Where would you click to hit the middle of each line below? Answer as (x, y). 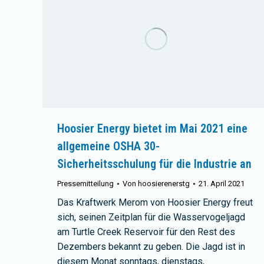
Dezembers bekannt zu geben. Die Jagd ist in (151, 246)
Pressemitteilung (85, 183)
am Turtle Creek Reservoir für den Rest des (146, 232)
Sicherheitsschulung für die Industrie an (154, 164)
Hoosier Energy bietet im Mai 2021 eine (152, 128)
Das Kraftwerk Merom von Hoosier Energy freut (155, 202)
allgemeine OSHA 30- (108, 146)
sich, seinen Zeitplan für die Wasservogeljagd (151, 217)
